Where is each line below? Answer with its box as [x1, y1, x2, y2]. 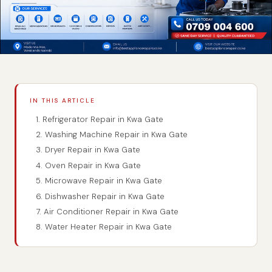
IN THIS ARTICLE [29, 96, 96, 104]
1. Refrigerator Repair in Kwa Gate [35, 114, 163, 124]
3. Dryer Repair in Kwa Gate [35, 144, 140, 155]
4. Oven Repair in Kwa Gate [35, 160, 141, 171]
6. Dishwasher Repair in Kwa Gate [35, 191, 165, 202]
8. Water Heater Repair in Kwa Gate [35, 222, 172, 233]
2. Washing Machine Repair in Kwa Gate [35, 129, 188, 140]
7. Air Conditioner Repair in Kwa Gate [35, 206, 178, 217]
